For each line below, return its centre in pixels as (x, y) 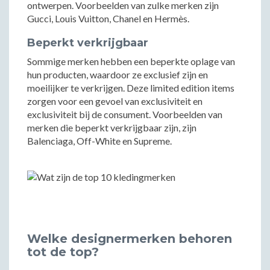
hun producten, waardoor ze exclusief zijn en (118, 74)
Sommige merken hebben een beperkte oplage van (131, 61)
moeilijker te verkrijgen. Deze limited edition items (131, 88)
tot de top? (63, 252)
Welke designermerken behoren (130, 239)
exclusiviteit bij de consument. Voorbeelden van (125, 114)
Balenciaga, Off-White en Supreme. (99, 141)
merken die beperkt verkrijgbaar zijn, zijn (112, 127)
